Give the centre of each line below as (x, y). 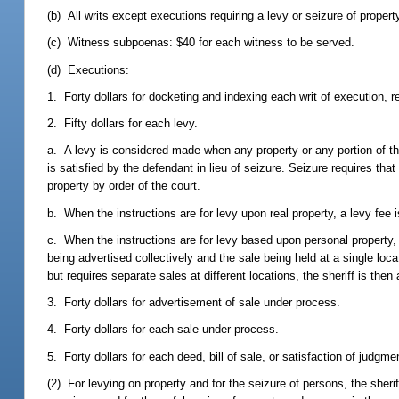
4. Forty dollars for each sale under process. (163, 330)
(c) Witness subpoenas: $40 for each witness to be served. (201, 43)
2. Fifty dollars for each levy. (123, 124)
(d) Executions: (89, 69)
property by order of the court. (124, 186)
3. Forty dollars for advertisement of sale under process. (194, 303)
